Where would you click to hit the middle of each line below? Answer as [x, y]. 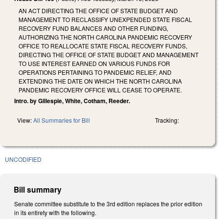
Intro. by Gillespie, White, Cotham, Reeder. [72, 100]
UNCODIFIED [23, 159]
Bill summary [38, 189]
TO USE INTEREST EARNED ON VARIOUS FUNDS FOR [94, 63]
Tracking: [167, 120]
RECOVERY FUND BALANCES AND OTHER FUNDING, [93, 28]
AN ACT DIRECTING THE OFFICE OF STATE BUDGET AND [98, 10]
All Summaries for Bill [62, 120]
